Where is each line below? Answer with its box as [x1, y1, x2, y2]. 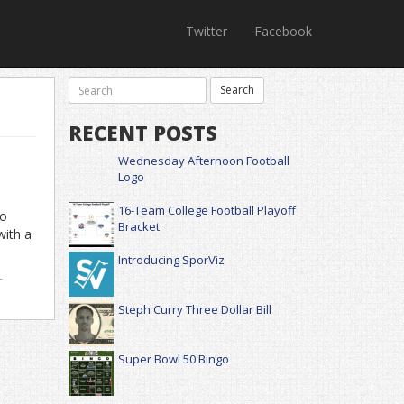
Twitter [186, 23, 227, 40]
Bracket [118, 218, 160, 234]
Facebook [254, 23, 312, 40]
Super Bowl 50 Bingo [118, 351, 229, 367]
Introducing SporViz [118, 252, 225, 268]
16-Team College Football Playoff [118, 202, 296, 218]
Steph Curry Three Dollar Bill [118, 301, 271, 317]
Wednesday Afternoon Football [118, 152, 289, 169]
